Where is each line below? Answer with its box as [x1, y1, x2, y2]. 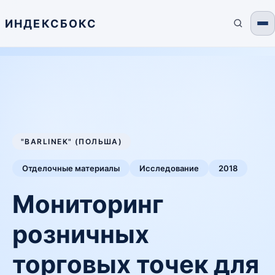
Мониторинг [12, 189, 164, 219]
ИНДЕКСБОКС [5, 17, 98, 30]
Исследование [139, 163, 199, 173]
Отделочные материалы [22, 163, 120, 173]
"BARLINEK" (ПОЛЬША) [21, 137, 123, 146]
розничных [12, 219, 149, 249]
